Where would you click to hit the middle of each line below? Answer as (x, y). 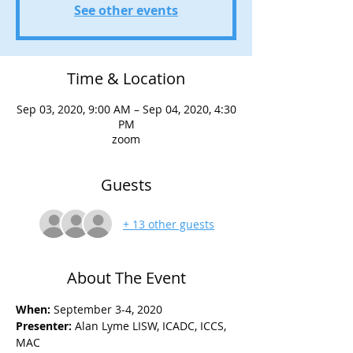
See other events (126, 10)
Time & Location (126, 78)
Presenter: (44, 326)
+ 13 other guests (169, 224)
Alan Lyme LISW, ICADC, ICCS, (150, 326)
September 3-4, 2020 (108, 309)
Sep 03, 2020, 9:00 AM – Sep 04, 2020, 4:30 (126, 109)
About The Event (126, 278)
